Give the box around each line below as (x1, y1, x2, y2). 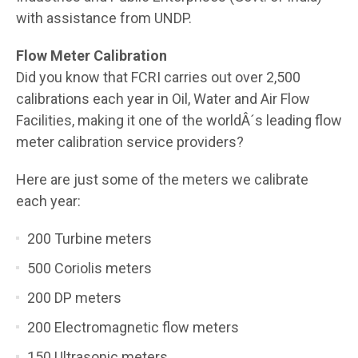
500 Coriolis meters (27, 259, 152, 276)
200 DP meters (27, 288, 121, 306)
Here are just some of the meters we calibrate (16, 170, 308, 188)
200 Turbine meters (27, 229, 152, 247)
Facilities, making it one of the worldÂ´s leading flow (16, 111, 342, 129)
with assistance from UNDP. (16, 9, 192, 26)
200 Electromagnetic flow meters (27, 318, 239, 336)
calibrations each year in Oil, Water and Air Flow (16, 89, 310, 107)
